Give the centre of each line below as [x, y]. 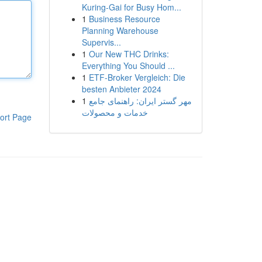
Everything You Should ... [128, 65]
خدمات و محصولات [115, 112]
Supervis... [101, 42]
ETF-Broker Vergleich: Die [137, 77]
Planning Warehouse [120, 30]
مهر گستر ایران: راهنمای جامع [140, 101]
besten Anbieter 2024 [121, 89]
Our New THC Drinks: [129, 54]
